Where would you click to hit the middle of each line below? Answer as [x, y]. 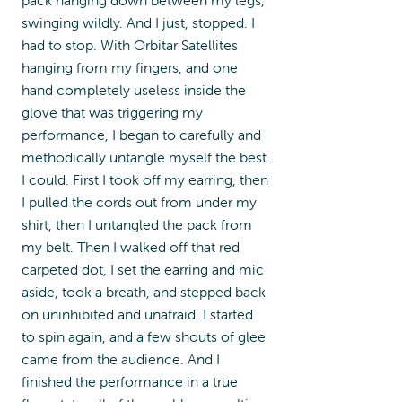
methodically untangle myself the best [144, 157]
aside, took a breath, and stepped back [144, 291]
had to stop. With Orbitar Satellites [130, 44]
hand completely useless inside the [134, 89]
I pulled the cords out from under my [139, 201]
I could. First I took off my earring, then [145, 179]
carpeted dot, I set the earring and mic [143, 269]
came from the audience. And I [121, 358]
